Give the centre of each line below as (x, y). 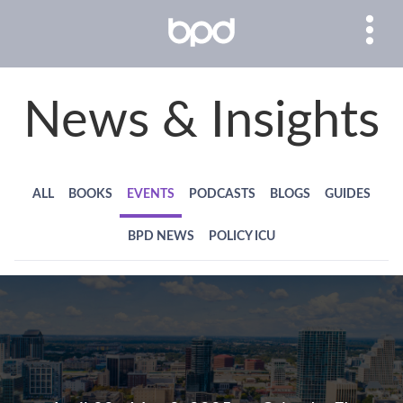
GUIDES (348, 194)
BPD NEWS (161, 237)
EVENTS (151, 194)
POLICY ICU (242, 237)
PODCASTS (222, 194)
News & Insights (201, 121)
